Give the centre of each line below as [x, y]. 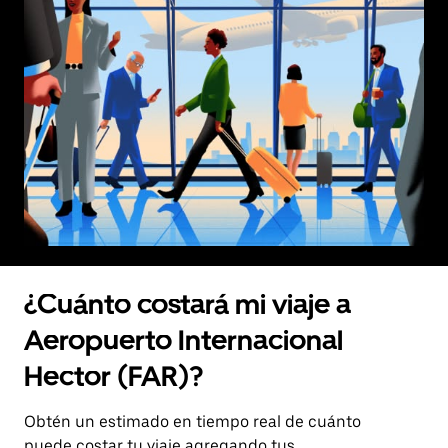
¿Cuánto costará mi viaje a [187, 303]
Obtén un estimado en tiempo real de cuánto [192, 421]
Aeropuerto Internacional [183, 339]
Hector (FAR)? [113, 375]
